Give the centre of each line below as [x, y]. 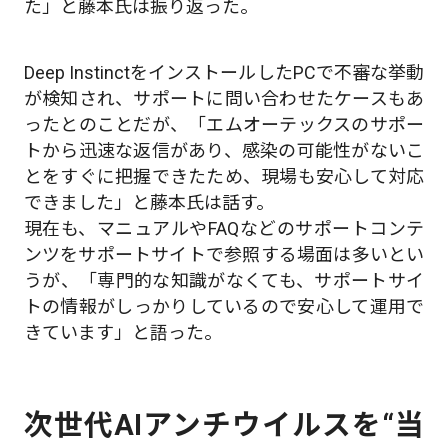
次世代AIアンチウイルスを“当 [224, 424]
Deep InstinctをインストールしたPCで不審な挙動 [224, 72]
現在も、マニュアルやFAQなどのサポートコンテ [224, 228]
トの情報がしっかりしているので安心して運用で [224, 306]
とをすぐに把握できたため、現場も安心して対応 [224, 176]
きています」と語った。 [122, 332]
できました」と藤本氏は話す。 [148, 202]
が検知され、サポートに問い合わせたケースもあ [224, 98]
